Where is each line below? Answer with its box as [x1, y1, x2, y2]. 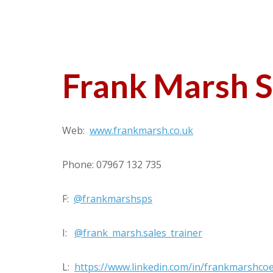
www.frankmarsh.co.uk [90, 124, 193, 137]
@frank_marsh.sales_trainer [74, 226, 202, 239]
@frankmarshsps [74, 192, 152, 205]
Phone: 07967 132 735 [62, 158, 161, 171]
